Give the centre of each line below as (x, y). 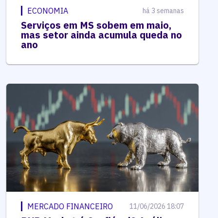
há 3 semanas (163, 11)
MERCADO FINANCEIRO (70, 207)
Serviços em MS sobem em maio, (96, 25)
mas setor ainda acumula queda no (102, 35)
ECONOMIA (48, 11)
